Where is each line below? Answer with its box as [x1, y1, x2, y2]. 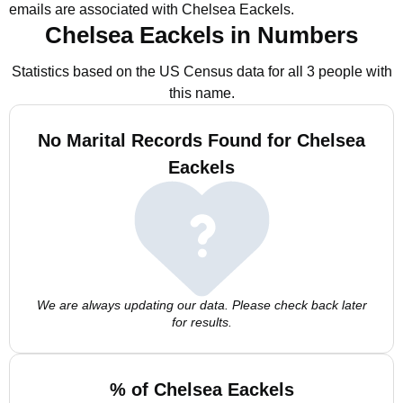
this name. [168, 85, 235, 101]
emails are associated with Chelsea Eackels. [9, 2, 294, 17]
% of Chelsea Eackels [109, 380, 294, 399]
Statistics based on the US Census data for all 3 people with [11, 64, 392, 79]
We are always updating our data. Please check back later [36, 298, 367, 312]
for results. [171, 315, 232, 329]
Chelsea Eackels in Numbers [45, 22, 358, 49]
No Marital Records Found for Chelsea [38, 130, 365, 150]
